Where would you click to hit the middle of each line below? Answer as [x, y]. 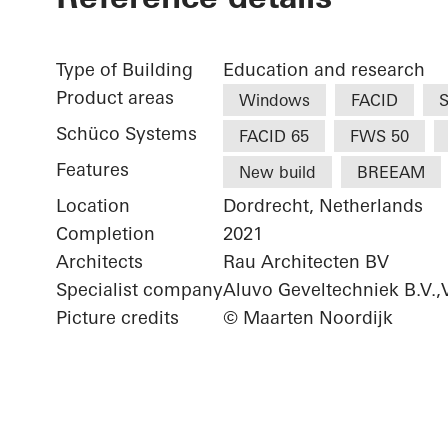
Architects [99, 262]
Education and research [324, 70]
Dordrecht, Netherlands [323, 206]
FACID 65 [274, 136]
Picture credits [117, 318]
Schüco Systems [126, 134]
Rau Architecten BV [306, 262]
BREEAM [391, 172]
